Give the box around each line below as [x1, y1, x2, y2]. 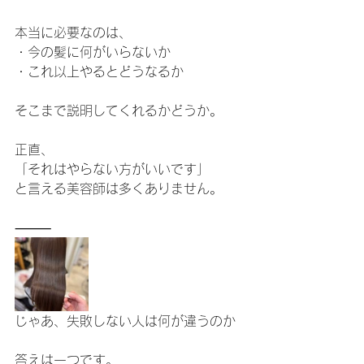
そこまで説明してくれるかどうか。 [15, 104, 223, 117]
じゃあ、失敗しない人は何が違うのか [15, 314, 236, 327]
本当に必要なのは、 [15, 26, 132, 39]
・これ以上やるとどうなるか [15, 65, 184, 78]
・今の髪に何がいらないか [15, 45, 171, 58]
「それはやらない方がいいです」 [15, 162, 210, 175]
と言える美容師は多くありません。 [15, 182, 223, 195]
